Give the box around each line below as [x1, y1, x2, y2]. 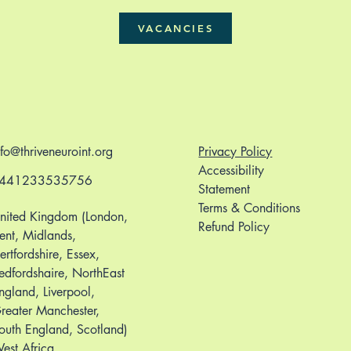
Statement [198, 181, 251, 197]
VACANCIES [137, 22, 214, 34]
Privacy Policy [198, 143, 273, 160]
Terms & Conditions [198, 200, 301, 216]
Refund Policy [198, 219, 270, 235]
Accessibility [198, 162, 265, 179]
